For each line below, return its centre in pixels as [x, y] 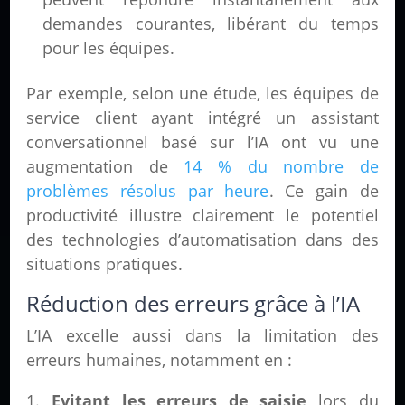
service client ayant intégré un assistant [202, 118]
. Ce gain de [324, 191]
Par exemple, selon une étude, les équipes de [202, 94]
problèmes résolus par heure [148, 191]
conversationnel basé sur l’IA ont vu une [202, 142]
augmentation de [105, 167]
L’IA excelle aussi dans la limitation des [202, 336]
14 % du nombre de [281, 167]
